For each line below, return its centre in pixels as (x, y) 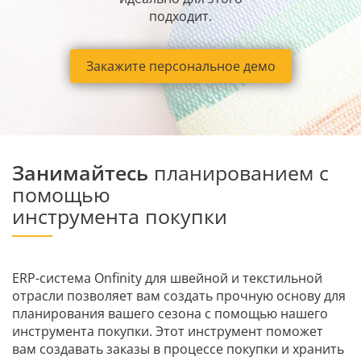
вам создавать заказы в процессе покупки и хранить (178, 349)
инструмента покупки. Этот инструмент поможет (168, 331)
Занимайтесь (80, 172)
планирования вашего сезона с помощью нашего (170, 313)
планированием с (239, 172)
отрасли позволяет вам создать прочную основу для (179, 295)
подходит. (180, 17)
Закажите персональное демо (180, 66)
